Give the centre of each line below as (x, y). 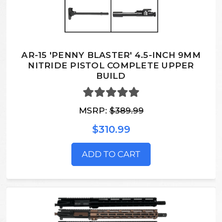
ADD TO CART (111, 154)
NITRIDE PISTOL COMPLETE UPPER (111, 66)
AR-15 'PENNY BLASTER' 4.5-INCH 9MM (111, 55)
